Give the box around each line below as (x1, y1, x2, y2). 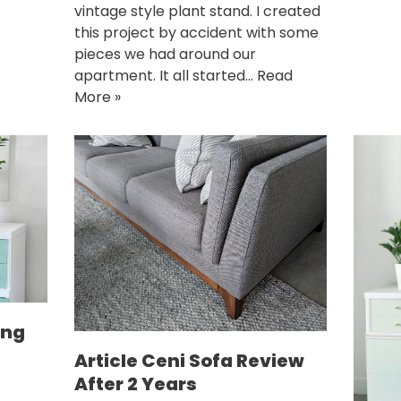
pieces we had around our (73, 43, 256, 64)
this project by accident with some (73, 21, 319, 43)
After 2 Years (73, 371, 197, 397)
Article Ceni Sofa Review (73, 347, 304, 373)
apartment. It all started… (73, 64, 257, 86)
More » (73, 86, 121, 107)
